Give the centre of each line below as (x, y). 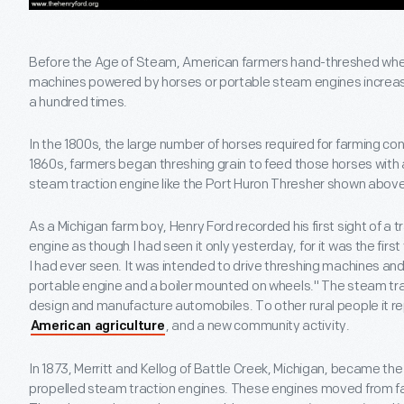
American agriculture (97, 327)
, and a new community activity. (258, 326)
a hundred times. (78, 102)
